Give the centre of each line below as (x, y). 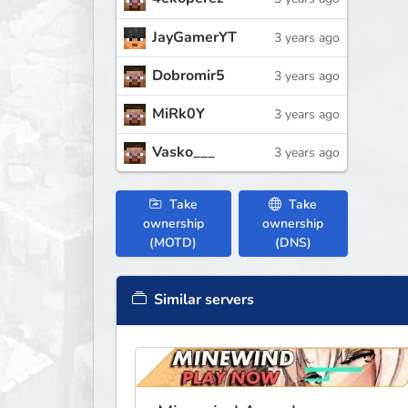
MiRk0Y (178, 113)
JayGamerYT (194, 37)
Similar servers (202, 300)
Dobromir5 (189, 75)
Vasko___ (184, 152)
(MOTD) (173, 243)
